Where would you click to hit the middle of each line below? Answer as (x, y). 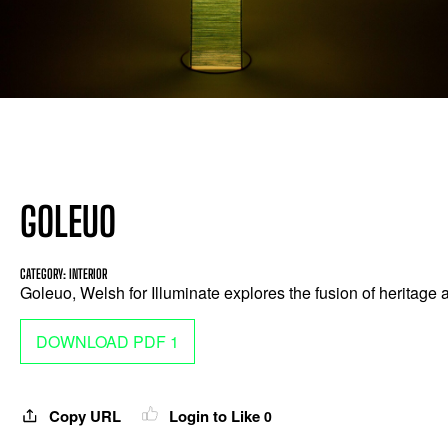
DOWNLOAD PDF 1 (107, 341)
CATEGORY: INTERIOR (63, 274)
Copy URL (85, 416)
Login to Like (214, 416)
